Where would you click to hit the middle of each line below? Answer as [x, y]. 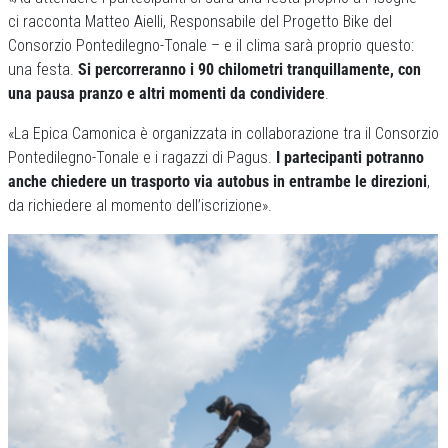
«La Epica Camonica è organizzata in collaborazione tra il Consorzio [223, 133]
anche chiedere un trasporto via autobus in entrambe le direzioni [217, 181]
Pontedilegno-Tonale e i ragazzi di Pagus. [142, 157]
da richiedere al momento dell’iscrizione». [142, 205]
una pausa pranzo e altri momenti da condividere [166, 93]
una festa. [43, 69]
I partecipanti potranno [350, 157]
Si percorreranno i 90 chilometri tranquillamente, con [249, 69]
